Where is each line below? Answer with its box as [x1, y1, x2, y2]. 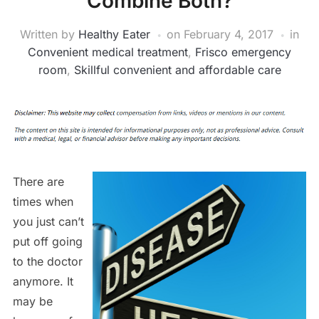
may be [12, 293, 53, 308]
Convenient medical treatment [28, 45, 188, 59]
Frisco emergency [195, 45, 291, 59]
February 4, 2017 [184, 27, 273, 41]
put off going [12, 234, 83, 249]
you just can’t [12, 214, 84, 229]
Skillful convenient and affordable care [73, 63, 281, 77]
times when [12, 194, 73, 209]
